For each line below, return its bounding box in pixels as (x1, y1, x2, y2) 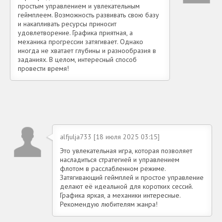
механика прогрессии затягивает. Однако (18, 37, 143, 47)
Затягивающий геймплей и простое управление (60, 173, 204, 182)
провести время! (18, 64, 69, 73)
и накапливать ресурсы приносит (18, 19, 116, 29)
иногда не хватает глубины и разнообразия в (18, 46, 156, 55)
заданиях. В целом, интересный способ (18, 55, 137, 64)
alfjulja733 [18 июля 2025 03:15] (60, 132, 160, 142)
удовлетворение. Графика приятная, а (18, 28, 133, 38)
